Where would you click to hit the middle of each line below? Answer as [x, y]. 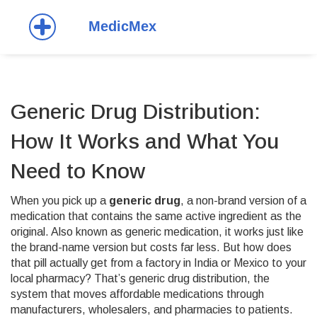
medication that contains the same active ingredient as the [156, 216]
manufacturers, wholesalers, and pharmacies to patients [150, 310]
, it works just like [261, 232]
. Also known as [85, 232]
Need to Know [78, 171]
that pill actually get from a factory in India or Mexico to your [158, 263]
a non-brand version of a [247, 201]
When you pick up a [60, 201]
